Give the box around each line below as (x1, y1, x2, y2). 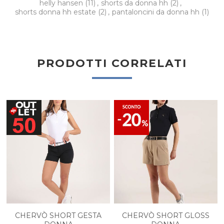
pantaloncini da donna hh (111, 7, 201, 17)
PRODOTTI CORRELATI (36, 56, 187, 70)
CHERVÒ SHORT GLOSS (121, 210, 209, 220)
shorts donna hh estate (14, 7, 98, 17)
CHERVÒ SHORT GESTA (15, 210, 102, 220)
